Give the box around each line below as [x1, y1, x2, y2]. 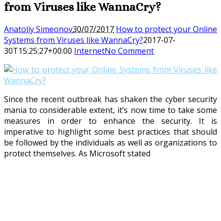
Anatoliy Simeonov [4, 23, 73, 35]
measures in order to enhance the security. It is [4, 115, 217, 126]
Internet [74, 45, 105, 56]
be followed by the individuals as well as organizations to [4, 137, 217, 148]
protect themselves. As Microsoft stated [4, 147, 150, 159]
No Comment [105, 45, 154, 56]
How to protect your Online [116, 23, 217, 35]
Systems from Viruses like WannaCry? [4, 34, 143, 45]
